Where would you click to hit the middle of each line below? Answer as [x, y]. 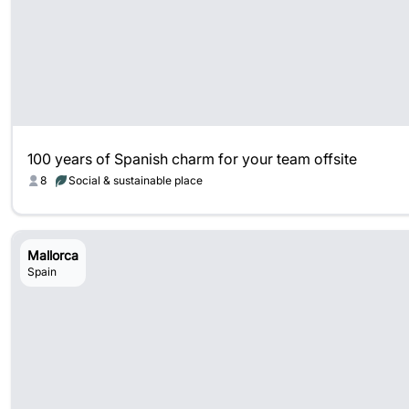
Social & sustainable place [136, 180]
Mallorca [53, 255]
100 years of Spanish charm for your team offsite [192, 159]
